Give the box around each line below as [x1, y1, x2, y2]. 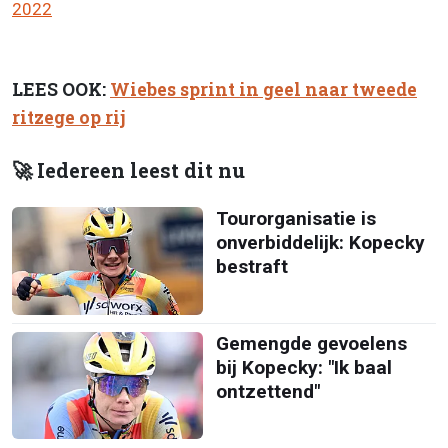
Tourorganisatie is [215, 207, 376, 231]
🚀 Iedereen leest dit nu [12, 157, 245, 185]
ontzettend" [215, 379, 320, 403]
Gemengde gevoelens [215, 331, 407, 355]
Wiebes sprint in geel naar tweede [110, 77, 417, 101]
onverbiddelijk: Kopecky [215, 231, 425, 255]
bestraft [215, 255, 288, 279]
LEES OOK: [12, 77, 110, 101]
